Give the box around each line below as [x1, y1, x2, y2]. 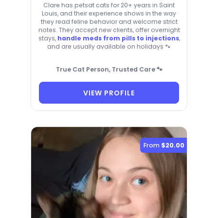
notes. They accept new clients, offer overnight [38, 26, 180, 35]
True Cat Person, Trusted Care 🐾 [55, 65, 163, 74]
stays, [38, 34, 57, 43]
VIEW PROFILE [83, 88, 135, 98]
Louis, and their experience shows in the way [42, 9, 176, 18]
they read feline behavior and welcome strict [40, 18, 178, 26]
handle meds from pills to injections [57, 34, 179, 43]
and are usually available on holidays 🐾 [47, 42, 171, 51]
